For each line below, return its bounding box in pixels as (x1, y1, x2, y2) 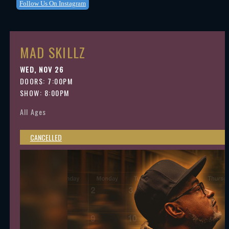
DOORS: (19, 76, 48, 86)
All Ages (19, 106, 47, 117)
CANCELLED (30, 132, 62, 143)
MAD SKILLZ (19, 42, 86, 62)
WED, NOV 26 (19, 64, 64, 75)
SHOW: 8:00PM (19, 87, 70, 98)
